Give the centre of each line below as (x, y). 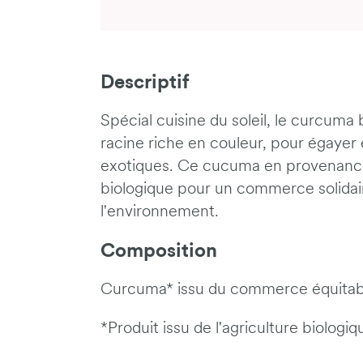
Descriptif (145, 83)
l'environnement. (160, 212)
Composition (159, 251)
